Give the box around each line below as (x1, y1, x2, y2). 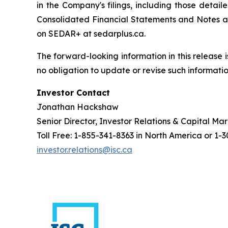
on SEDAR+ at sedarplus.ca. (37, 28, 146, 39)
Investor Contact (37, 87, 110, 98)
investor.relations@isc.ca (37, 144, 132, 155)
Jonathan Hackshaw (37, 101, 119, 112)
